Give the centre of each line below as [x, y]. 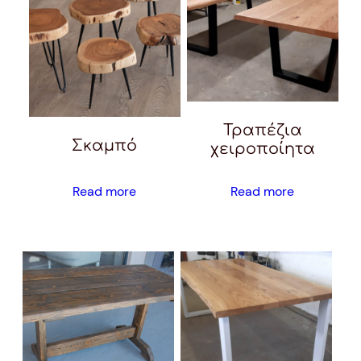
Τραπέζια [262, 131]
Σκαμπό [105, 145]
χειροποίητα [262, 149]
